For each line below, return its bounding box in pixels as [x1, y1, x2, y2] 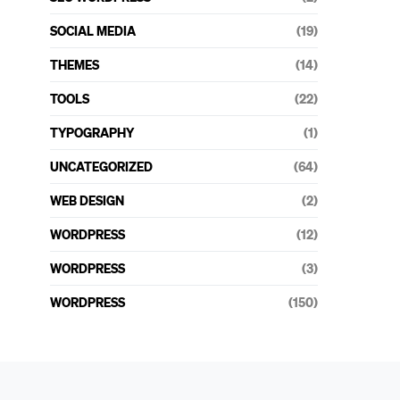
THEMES [50, 56, 99, 72]
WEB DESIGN [50, 192, 124, 208]
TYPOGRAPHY [50, 124, 134, 140]
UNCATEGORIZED [50, 158, 153, 174]
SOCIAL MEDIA [50, 22, 136, 38]
